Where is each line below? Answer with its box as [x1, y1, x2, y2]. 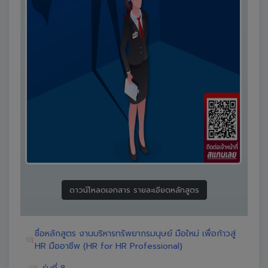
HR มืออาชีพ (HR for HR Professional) [35, 239, 183, 252]
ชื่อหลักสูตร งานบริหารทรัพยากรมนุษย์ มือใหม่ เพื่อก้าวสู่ [35, 227, 236, 240]
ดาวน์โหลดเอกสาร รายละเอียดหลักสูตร [69, 184, 199, 196]
